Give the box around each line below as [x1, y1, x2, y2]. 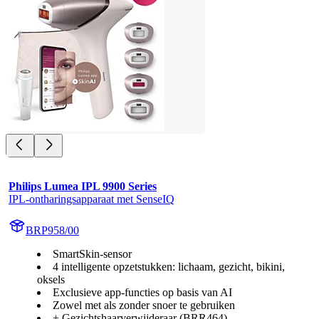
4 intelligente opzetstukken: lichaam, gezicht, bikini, [53, 261, 285, 273]
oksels [37, 273, 65, 286]
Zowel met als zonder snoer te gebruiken [53, 299, 235, 312]
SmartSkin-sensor [53, 248, 132, 261]
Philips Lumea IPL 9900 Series [9, 180, 157, 193]
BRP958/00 [26, 224, 79, 237]
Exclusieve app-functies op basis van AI [53, 286, 232, 299]
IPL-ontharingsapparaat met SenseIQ [9, 193, 174, 206]
